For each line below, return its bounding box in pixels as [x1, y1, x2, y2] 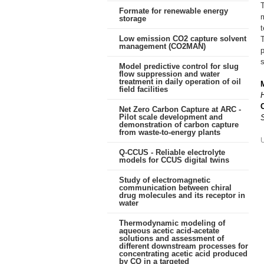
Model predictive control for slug [119, 62, 239, 71]
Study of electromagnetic [119, 176, 210, 184]
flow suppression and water [119, 70, 220, 78]
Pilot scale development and [119, 113, 223, 121]
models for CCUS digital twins [119, 156, 229, 164]
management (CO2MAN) [119, 42, 206, 51]
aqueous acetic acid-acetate [119, 226, 219, 235]
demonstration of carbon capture [119, 120, 239, 129]
